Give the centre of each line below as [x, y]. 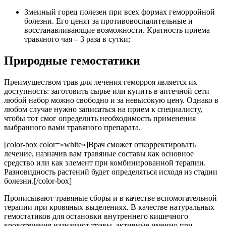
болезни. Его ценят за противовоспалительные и [108, 21]
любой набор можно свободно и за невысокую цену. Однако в [111, 100]
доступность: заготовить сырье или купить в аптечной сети [107, 91]
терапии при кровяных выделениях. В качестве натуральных [109, 207]
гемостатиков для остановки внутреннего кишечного [96, 216]
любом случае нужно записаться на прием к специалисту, [103, 109]
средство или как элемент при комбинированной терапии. [105, 163]
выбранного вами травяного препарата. [72, 128]
